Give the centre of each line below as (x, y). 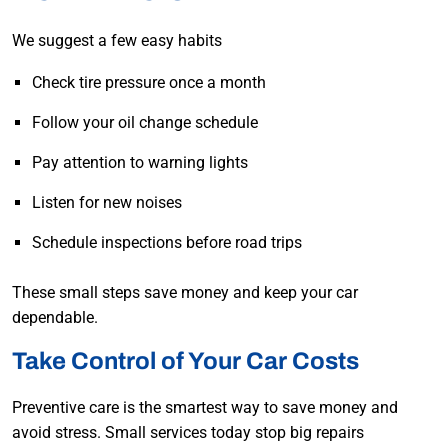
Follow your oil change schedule (145, 123)
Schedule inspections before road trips (167, 243)
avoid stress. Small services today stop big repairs (188, 433)
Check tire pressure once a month (149, 83)
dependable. (55, 318)
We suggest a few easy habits (117, 41)
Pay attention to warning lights (140, 163)
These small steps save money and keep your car (185, 293)
